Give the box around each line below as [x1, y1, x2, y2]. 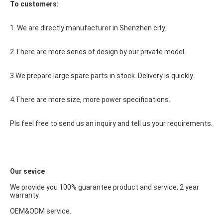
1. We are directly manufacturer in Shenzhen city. [10, 24, 166, 32]
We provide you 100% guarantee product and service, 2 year [10, 183, 199, 191]
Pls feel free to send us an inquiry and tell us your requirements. [10, 119, 213, 127]
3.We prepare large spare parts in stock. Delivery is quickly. [10, 72, 194, 80]
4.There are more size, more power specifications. [10, 96, 170, 104]
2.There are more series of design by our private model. [10, 48, 186, 56]
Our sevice [10, 167, 45, 175]
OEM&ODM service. [10, 207, 71, 215]
